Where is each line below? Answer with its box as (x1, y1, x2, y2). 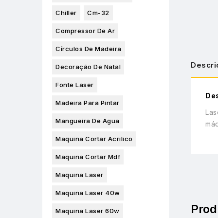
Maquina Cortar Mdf (55, 153, 120, 161)
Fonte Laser (55, 81, 94, 89)
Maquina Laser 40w (55, 189, 120, 197)
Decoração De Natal (55, 63, 121, 71)
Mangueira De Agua (55, 117, 120, 125)
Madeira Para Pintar (55, 99, 120, 107)
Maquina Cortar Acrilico (55, 135, 133, 143)
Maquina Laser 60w (55, 207, 120, 215)
